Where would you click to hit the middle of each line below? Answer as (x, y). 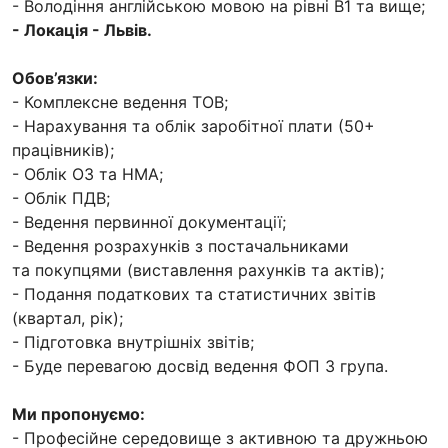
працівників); (63, 150)
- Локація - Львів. (82, 30)
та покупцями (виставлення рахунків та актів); (198, 270)
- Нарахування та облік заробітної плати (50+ (193, 126)
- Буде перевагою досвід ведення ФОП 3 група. (200, 366)
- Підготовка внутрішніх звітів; (133, 342)
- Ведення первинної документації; (149, 222)
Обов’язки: (55, 78)
